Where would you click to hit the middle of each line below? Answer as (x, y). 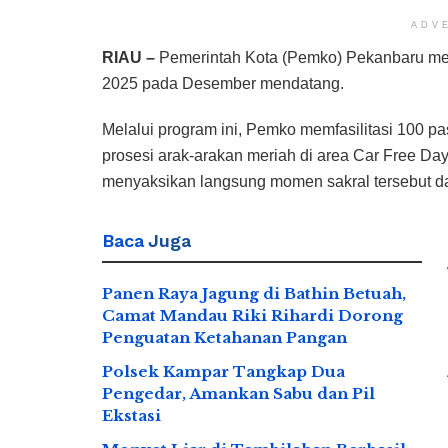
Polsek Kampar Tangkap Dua (223, 371)
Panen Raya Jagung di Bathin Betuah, (254, 293)
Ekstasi (131, 415)
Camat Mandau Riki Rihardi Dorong (252, 315)
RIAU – (130, 57)
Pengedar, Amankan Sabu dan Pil (238, 393)
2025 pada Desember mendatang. (223, 83)
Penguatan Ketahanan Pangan (224, 337)
